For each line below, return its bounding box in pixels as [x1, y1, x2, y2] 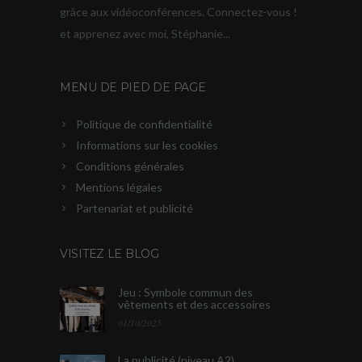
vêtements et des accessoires [118, 297, 271, 312]
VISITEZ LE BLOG [60, 246, 159, 262]
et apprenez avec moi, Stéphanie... [60, 27, 230, 41]
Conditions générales [76, 159, 184, 174]
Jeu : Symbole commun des [118, 285, 253, 300]
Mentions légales [76, 180, 162, 195]
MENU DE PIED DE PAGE [60, 80, 206, 95]
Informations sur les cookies [76, 138, 218, 153]
